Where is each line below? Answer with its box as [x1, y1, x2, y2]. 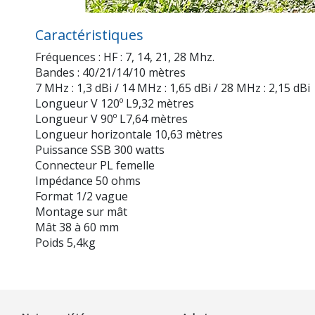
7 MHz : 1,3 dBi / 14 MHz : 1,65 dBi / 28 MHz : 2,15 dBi [35, 80, 310, 96]
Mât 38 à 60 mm [35, 219, 119, 236]
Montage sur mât [35, 204, 127, 220]
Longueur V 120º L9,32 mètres [35, 96, 194, 112]
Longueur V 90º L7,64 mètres [35, 111, 188, 127]
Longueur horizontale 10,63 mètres [35, 127, 223, 143]
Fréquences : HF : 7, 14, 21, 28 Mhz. [35, 49, 214, 65]
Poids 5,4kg [35, 235, 96, 251]
